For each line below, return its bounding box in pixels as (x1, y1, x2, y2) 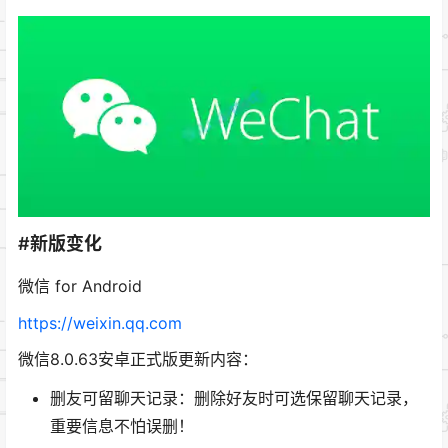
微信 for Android (18, 275, 142, 296)
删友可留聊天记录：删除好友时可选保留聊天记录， (50, 388, 418, 409)
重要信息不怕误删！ (50, 416, 194, 437)
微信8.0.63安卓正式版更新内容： (18, 349, 258, 370)
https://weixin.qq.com (18, 312, 182, 333)
